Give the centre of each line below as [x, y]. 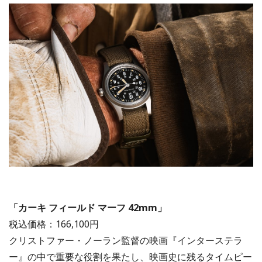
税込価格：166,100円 [54, 224]
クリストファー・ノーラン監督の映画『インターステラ [126, 240]
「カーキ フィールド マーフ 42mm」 [88, 207]
